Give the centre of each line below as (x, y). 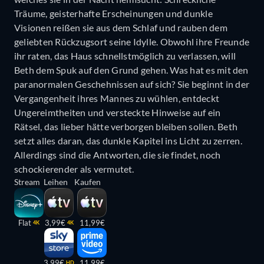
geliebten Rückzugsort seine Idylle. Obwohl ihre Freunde (132, 42)
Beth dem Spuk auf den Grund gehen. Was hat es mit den (131, 70)
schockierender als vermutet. (74, 169)
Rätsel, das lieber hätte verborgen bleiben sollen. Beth (126, 127)
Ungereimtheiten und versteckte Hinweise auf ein (118, 113)
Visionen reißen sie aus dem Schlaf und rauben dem (121, 28)
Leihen (56, 182)
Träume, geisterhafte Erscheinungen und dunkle (113, 14)
